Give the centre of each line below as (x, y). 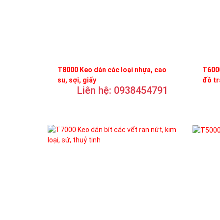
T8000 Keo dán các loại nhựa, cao (112, 69)
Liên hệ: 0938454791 (123, 90)
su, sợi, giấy (77, 80)
